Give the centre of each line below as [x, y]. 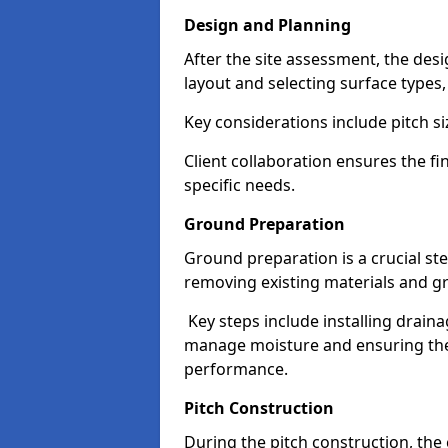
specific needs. [239, 185]
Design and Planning [267, 25]
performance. [236, 369]
